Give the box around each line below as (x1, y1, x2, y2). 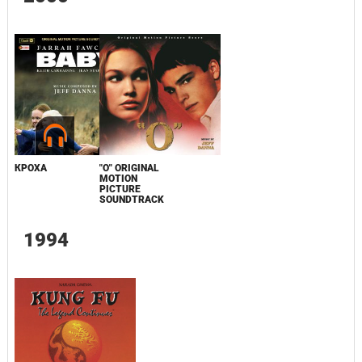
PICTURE (99, 183, 141, 196)
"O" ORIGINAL (99, 162, 159, 175)
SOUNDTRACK (99, 194, 164, 206)
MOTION (99, 173, 137, 185)
